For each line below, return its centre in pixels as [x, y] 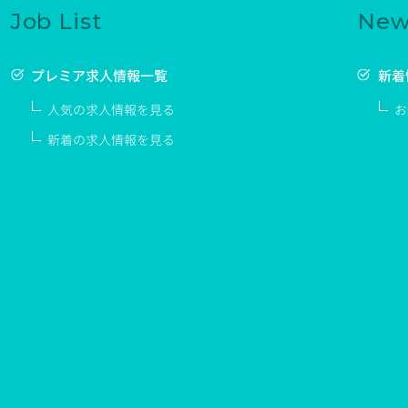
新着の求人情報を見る [112, 140]
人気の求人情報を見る [112, 110]
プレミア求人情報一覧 [100, 76]
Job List [56, 22]
